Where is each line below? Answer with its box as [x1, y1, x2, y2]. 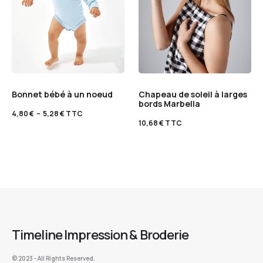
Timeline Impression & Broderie [12, 226, 189, 244]
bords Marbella [139, 98, 200, 110]
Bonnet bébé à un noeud [12, 89, 113, 100]
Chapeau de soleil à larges [139, 89, 247, 100]
